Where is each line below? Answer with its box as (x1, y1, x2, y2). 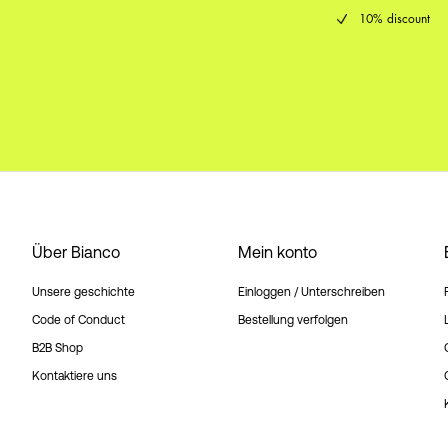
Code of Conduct (32, 313, 125, 327)
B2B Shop (32, 341, 83, 355)
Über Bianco (32, 243, 120, 261)
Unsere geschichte (32, 285, 135, 299)
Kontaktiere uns (32, 369, 117, 383)
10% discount (359, 12, 430, 25)
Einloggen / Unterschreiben (238, 285, 385, 299)
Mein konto (238, 243, 317, 261)
